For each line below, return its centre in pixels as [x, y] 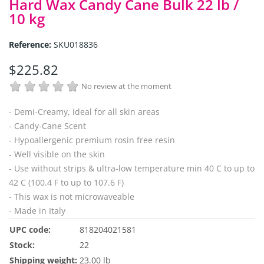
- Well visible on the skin [57, 154]
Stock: [22, 245]
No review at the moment [126, 86]
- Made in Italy [37, 210]
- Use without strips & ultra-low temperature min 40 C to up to [132, 168]
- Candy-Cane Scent [47, 126]
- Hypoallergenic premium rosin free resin [92, 140]
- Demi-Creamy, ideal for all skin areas [84, 111]
